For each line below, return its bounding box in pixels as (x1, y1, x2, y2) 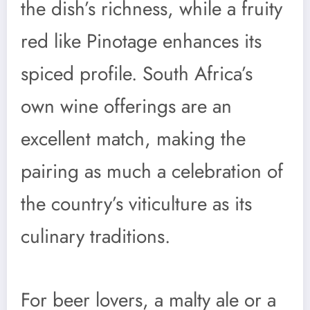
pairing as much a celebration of (21, 156, 283, 185)
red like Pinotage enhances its (21, 26, 262, 55)
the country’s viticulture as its (21, 189, 252, 218)
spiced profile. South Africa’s (21, 59, 253, 88)
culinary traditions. (21, 221, 170, 250)
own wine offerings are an (21, 91, 232, 120)
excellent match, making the (21, 124, 246, 153)
